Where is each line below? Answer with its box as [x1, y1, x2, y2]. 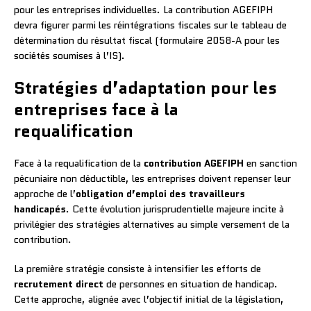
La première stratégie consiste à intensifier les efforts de [14, 261, 261, 276]
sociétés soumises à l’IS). [14, 48, 125, 62]
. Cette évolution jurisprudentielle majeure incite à [66, 201, 284, 216]
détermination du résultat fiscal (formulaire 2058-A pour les [14, 33, 280, 47]
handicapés [14, 201, 66, 216]
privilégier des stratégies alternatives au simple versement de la [14, 217, 289, 231]
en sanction [244, 155, 297, 170]
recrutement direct [14, 276, 103, 291]
